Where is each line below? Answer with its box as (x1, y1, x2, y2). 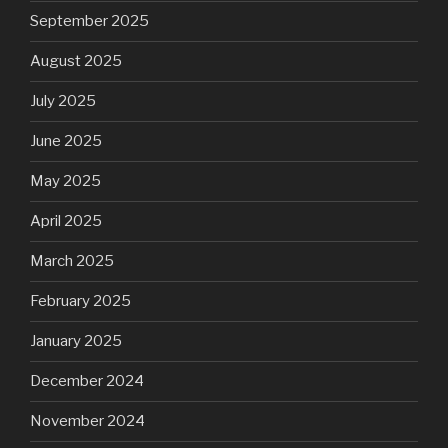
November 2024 (30, 412, 145, 431)
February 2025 (30, 292, 131, 311)
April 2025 (30, 212, 102, 231)
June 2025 (30, 132, 102, 151)
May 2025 (30, 172, 101, 191)
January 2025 (30, 332, 122, 351)
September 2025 (30, 12, 149, 31)
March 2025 (30, 252, 114, 271)
